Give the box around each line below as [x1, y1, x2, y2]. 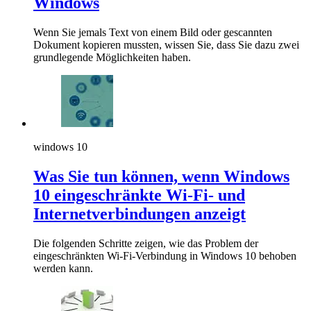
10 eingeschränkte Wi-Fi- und [33, 185, 245, 204]
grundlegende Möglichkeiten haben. [33, 51, 191, 64]
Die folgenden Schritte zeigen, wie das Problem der [33, 237, 258, 249]
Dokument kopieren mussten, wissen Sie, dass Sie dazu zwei [33, 39, 299, 51]
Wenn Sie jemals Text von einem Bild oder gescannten [33, 26, 272, 39]
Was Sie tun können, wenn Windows [33, 167, 289, 185]
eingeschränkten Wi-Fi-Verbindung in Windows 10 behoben [33, 249, 296, 262]
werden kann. [33, 262, 93, 274]
